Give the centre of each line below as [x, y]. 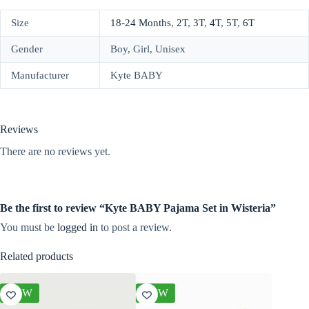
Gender [27, 49]
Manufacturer [40, 75]
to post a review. [135, 228]
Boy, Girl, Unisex [148, 49]
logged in [78, 228]
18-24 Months [141, 22]
